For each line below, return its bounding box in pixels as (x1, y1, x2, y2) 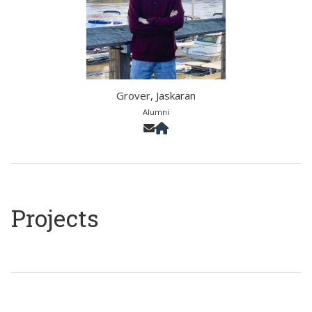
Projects (11, 202, 99, 233)
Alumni (143, 107, 169, 117)
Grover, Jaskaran (116, 88, 196, 102)
